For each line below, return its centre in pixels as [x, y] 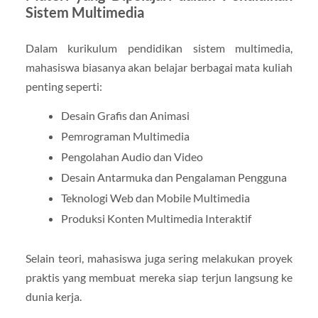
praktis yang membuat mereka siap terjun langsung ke [159, 277]
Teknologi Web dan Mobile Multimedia [155, 197]
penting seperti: [64, 86]
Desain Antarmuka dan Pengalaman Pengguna [174, 177]
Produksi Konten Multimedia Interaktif [156, 218]
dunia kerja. [53, 296]
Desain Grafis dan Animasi [125, 115]
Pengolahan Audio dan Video [132, 156]
